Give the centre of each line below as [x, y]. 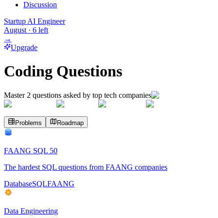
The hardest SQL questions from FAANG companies [86, 167]
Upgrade [24, 47]
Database [18, 183]
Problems [28, 123]
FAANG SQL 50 [31, 150]
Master [15, 95]
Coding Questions [63, 71]
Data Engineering [31, 211]
